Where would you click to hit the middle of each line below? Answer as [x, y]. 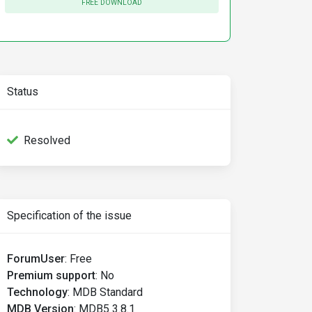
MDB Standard [108, 292]
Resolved [47, 140]
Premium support [51, 275]
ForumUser [36, 259]
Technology [37, 292]
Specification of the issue [69, 216]
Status [23, 92]
